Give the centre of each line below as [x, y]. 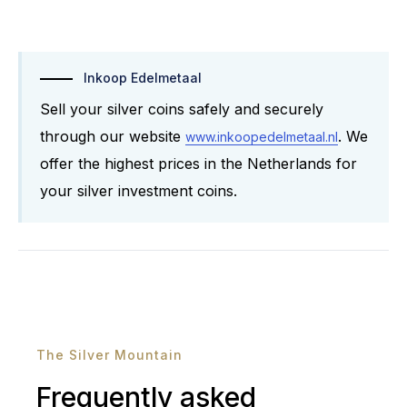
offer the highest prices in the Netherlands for [199, 163]
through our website [113, 136]
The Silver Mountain [109, 354]
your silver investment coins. [139, 190]
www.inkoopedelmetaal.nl [262, 136]
